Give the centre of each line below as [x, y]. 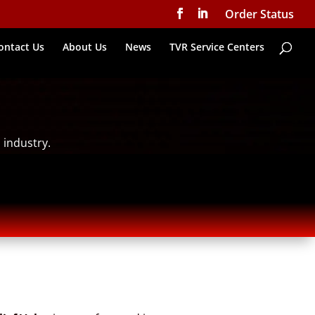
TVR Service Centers [217, 47]
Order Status [259, 14]
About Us [85, 47]
